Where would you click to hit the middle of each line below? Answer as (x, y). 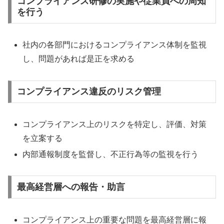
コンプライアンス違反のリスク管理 (89, 92)
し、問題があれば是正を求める (79, 58)
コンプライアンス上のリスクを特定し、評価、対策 (115, 124)
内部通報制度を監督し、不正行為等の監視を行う (111, 154)
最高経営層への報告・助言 (71, 187)
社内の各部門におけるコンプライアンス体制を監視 (115, 44)
